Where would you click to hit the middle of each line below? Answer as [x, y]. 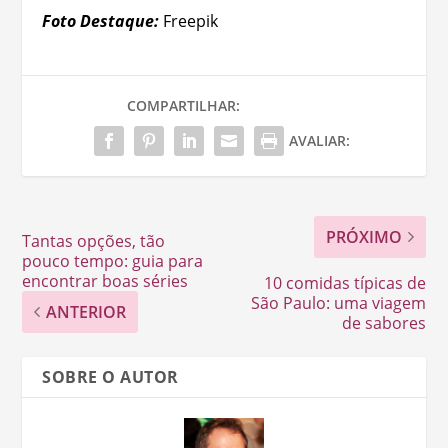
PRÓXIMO [363, 236]
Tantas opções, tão [94, 240]
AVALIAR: [319, 140]
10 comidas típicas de [344, 282]
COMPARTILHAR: [183, 105]
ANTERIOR [86, 311]
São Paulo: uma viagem [338, 302]
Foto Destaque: [101, 20]
